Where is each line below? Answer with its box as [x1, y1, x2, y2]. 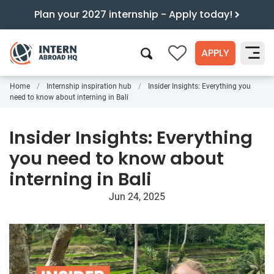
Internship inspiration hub [46, 82, 131, 91]
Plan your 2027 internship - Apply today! [34, 7, 235, 21]
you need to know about [9, 146, 224, 171]
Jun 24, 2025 [109, 191, 165, 202]
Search [219, 87, 254, 102]
